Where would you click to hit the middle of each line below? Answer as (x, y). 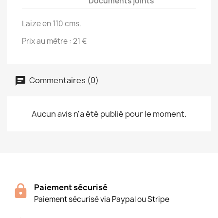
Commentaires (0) (63, 80)
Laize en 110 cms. (52, 24)
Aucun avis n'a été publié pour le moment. (109, 114)
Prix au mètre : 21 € (54, 41)
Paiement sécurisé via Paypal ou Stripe (102, 199)
